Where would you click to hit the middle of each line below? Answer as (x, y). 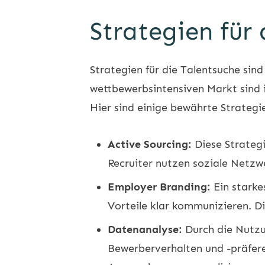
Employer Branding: (159, 187)
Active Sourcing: (150, 144)
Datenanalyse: (145, 229)
